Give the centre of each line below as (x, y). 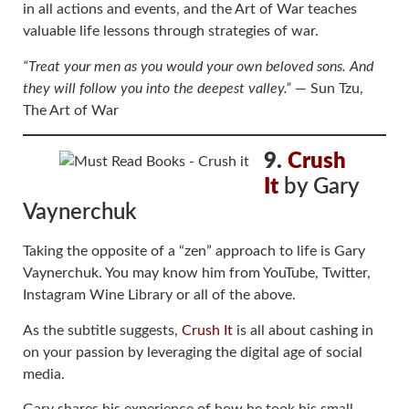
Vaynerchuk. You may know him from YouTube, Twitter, (197, 273)
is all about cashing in (303, 330)
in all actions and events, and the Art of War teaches (190, 10)
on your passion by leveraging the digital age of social (193, 352)
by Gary (321, 188)
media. (44, 374)
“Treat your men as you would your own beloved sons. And (198, 66)
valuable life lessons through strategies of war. (171, 31)
